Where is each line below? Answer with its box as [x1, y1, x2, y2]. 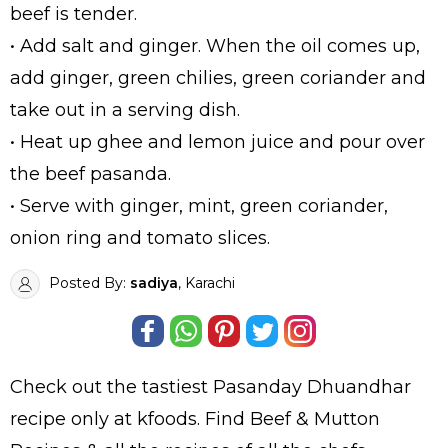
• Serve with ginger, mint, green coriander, [10, 195, 388, 218]
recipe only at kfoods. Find [10, 408, 250, 431]
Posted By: [45, 274, 130, 293]
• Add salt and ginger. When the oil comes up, [10, 35, 420, 58]
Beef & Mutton [250, 408, 380, 431]
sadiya [130, 274, 178, 293]
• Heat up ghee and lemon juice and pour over [10, 131, 425, 154]
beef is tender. [10, 3, 137, 26]
